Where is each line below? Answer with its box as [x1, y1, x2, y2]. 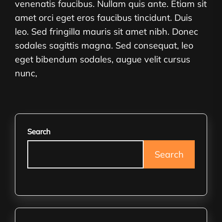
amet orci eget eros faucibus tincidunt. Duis [15, 12, 192, 23]
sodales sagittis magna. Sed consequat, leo [15, 40, 193, 51]
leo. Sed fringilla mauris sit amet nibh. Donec [15, 26, 198, 37]
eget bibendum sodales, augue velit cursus [15, 54, 190, 65]
